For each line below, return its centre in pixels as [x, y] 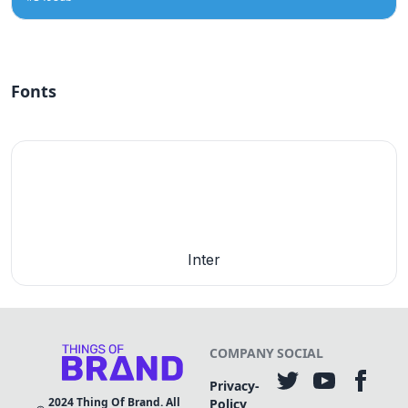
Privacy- [235, 386]
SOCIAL [300, 353]
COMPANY [242, 353]
